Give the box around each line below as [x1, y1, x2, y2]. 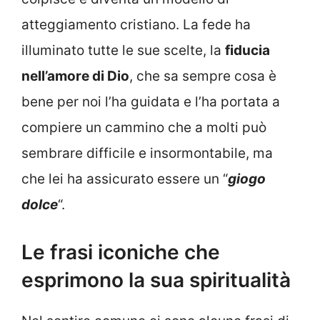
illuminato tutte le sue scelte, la [21, 42, 225, 59]
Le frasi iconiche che [21, 239, 220, 264]
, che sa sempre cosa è [129, 68, 276, 85]
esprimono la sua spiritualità [21, 267, 291, 292]
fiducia [225, 42, 270, 59]
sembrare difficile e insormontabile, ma [21, 145, 273, 162]
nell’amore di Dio [21, 68, 129, 85]
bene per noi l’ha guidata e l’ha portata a [21, 94, 280, 111]
